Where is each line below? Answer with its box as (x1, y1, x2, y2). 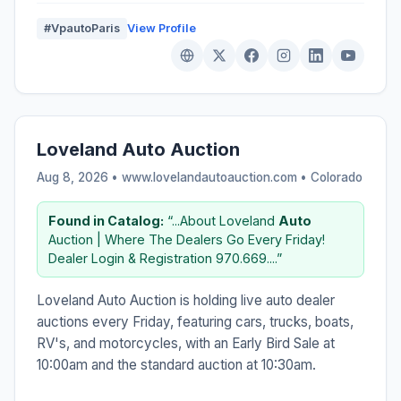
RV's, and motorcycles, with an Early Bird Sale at (37, 334, 335, 352)
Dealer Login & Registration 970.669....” (48, 250, 282, 266)
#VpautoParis (44, 21, 120, 35)
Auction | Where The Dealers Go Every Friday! (48, 231, 325, 247)
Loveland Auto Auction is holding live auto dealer (37, 291, 335, 309)
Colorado (311, 169, 363, 184)
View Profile (127, 21, 196, 35)
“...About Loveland (164, 212, 278, 228)
